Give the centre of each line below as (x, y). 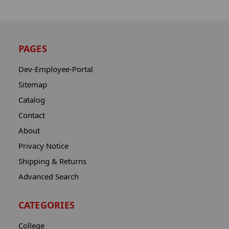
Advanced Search (48, 177)
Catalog (31, 100)
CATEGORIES (47, 205)
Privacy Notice (43, 146)
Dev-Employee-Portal (55, 69)
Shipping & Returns (52, 161)
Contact (31, 115)
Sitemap (32, 85)
